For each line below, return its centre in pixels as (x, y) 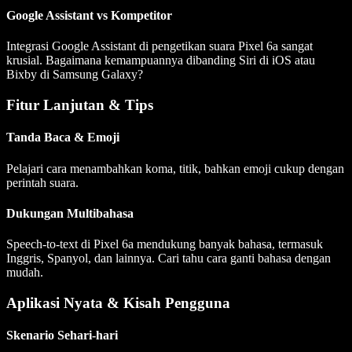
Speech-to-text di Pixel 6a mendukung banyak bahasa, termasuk (165, 244)
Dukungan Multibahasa (70, 213)
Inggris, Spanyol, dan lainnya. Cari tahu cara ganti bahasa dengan (169, 258)
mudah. (25, 273)
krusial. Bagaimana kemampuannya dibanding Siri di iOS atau (161, 60)
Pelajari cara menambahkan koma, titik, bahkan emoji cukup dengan (175, 168)
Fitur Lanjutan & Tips (80, 105)
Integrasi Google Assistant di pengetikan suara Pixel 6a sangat (159, 46)
